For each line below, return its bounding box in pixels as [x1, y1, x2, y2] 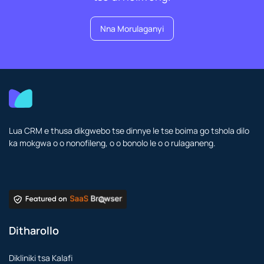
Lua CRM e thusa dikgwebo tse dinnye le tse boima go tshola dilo [9, 125, 249, 137]
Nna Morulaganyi [100, 23, 164, 35]
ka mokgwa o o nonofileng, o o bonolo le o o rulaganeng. [9, 137, 216, 149]
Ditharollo [9, 223, 59, 237]
